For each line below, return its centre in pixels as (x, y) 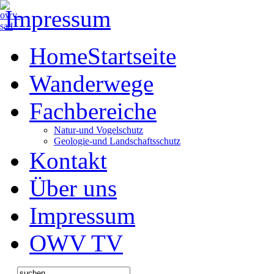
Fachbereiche (93, 111)
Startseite (132, 56)
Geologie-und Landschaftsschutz (117, 141)
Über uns (73, 188)
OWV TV (76, 243)
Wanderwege (91, 83)
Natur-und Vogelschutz (98, 130)
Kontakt (68, 161)
